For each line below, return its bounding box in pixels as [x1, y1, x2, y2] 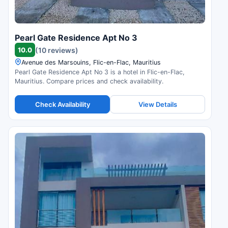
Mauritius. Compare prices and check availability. [15, 77, 163, 85]
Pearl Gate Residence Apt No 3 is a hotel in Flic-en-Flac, [15, 68, 185, 76]
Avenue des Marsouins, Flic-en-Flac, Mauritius [21, 59, 161, 67]
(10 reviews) [35, 45, 78, 54]
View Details [138, 100, 177, 108]
